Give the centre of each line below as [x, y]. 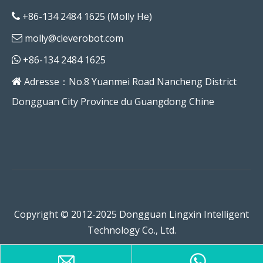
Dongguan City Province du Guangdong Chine [113, 101]
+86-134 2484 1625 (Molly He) [87, 16]
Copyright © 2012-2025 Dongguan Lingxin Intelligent [131, 214]
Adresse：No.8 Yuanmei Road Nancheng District [129, 81]
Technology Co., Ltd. [131, 230]
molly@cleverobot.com [74, 38]
